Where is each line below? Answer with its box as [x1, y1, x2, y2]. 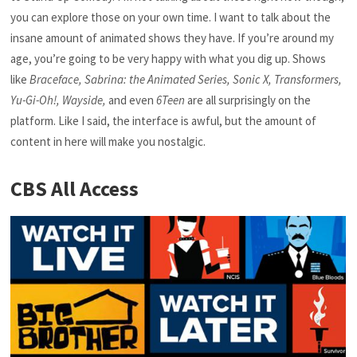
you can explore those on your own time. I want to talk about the [10, 10, 331, 25]
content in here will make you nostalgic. [10, 134, 206, 150]
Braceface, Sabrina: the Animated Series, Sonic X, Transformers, [29, 72, 343, 88]
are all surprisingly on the [187, 92, 312, 108]
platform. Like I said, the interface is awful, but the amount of [10, 113, 317, 129]
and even [108, 92, 157, 108]
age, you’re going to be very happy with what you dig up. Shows [10, 51, 327, 67]
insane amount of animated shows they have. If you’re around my [10, 30, 335, 46]
